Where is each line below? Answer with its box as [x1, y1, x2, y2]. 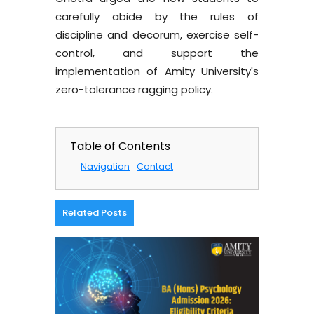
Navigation [81, 160, 130, 173]
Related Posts [62, 206, 127, 219]
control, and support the [55, 46, 259, 60]
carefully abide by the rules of [55, 9, 259, 24]
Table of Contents [70, 138, 170, 154]
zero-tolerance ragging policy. [55, 82, 213, 97]
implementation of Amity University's [55, 64, 259, 78]
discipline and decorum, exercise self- [55, 27, 259, 42]
